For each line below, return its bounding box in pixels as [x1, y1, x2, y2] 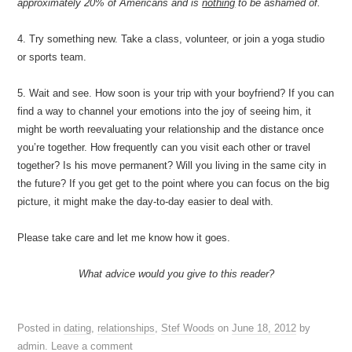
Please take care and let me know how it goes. [17, 232, 231, 244]
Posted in [17, 322, 64, 334]
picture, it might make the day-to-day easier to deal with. [17, 196, 274, 207]
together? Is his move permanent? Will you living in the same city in [17, 159, 327, 171]
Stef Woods [161, 322, 215, 334]
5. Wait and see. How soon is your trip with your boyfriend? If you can [17, 87, 335, 99]
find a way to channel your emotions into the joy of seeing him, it [17, 105, 312, 117]
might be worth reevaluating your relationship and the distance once [17, 123, 324, 135]
